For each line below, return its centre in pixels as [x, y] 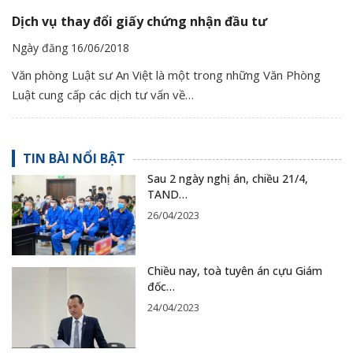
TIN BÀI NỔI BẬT [74, 158]
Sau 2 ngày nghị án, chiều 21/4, [227, 178]
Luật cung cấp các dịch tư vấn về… [103, 95]
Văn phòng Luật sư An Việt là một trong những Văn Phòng [166, 75]
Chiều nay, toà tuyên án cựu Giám [234, 271]
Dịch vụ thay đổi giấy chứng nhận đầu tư [139, 22]
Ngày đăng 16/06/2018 [71, 48]
